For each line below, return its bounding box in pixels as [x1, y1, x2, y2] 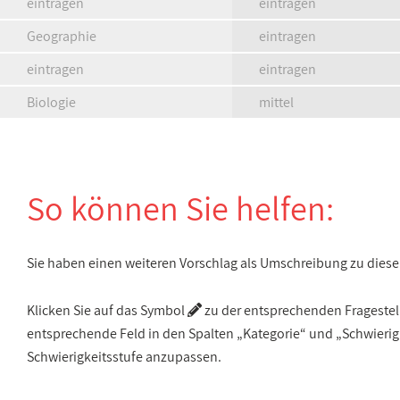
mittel [259, 93, 294, 112]
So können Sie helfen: [27, 186, 334, 230]
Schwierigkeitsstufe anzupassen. [27, 347, 221, 366]
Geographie [27, 27, 96, 46]
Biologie [27, 93, 76, 112]
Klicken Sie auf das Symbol [27, 301, 187, 320]
